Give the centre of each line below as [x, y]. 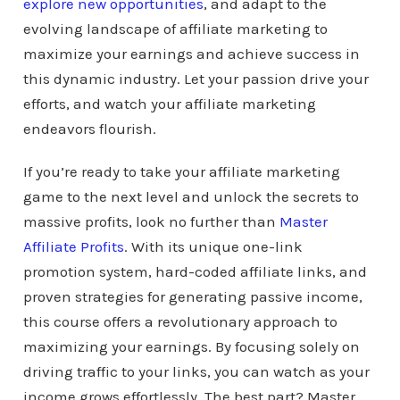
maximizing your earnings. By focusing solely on [191, 346]
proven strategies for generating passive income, [192, 296]
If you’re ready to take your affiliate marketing [181, 171]
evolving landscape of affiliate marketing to [175, 28]
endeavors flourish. [89, 128]
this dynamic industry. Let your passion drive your [196, 78]
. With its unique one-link [213, 246]
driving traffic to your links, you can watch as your [196, 371]
